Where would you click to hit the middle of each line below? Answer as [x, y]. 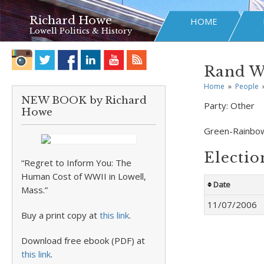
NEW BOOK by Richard [84, 100]
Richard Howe [71, 20]
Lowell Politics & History [81, 31]
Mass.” [34, 190]
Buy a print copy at [60, 215]
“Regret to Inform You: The [76, 163]
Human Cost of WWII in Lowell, [84, 176]
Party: [217, 105]
